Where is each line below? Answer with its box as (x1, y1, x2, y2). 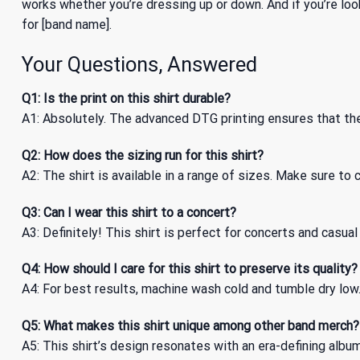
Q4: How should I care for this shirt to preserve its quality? (22, 261, 358, 277)
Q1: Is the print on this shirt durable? (22, 90, 231, 106)
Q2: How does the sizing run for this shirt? (22, 147, 264, 163)
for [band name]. (22, 17, 112, 33)
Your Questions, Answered (22, 52, 257, 77)
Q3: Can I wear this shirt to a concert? (22, 204, 236, 220)
